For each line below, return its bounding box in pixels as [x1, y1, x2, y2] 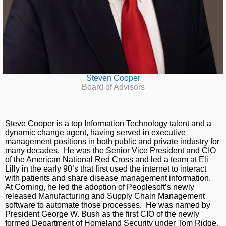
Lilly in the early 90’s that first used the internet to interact [5, 164, 206, 174]
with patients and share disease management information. [5, 174, 213, 183]
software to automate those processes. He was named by [5, 201, 210, 210]
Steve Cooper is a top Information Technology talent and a [5, 119, 211, 128]
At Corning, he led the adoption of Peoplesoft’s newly [5, 183, 194, 192]
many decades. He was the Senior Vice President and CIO [5, 146, 216, 155]
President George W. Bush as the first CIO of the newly [5, 210, 199, 219]
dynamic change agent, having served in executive [5, 128, 186, 137]
